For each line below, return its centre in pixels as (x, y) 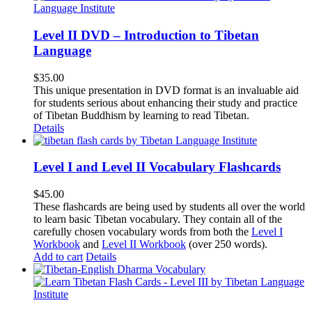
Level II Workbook (144, 244)
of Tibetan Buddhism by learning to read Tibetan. (141, 115)
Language (62, 50)
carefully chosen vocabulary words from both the (142, 232)
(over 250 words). (227, 244)
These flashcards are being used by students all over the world (169, 207)
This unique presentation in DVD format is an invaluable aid (166, 90)
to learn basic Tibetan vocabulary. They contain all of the (158, 219)
